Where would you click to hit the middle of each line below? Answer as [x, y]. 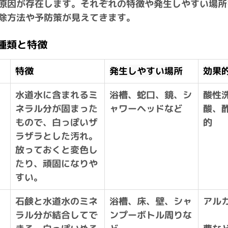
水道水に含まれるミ [56, 95]
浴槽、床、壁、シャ [151, 202]
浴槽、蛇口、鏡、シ [151, 95]
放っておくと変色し [56, 150]
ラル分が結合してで [56, 215]
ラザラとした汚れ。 [56, 136]
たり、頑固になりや [56, 164]
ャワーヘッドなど [146, 109]
